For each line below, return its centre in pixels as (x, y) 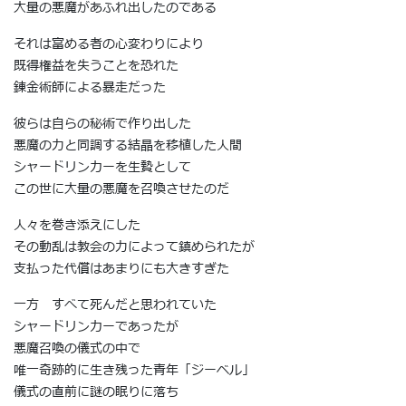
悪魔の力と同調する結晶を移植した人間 (128, 145)
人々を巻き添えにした (77, 225)
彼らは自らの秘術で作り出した (102, 123)
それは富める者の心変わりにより (109, 43)
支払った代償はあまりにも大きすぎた (121, 268)
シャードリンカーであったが (96, 326)
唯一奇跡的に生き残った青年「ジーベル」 (134, 370)
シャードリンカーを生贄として (102, 167)
